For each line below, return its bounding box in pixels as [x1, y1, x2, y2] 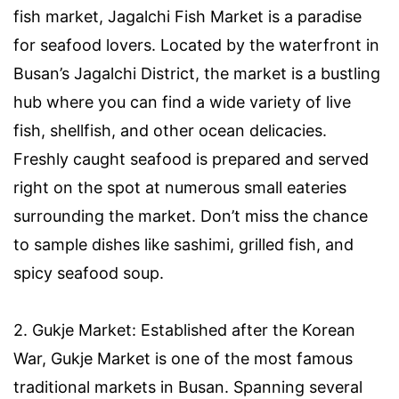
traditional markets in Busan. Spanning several [13, 377, 362, 396]
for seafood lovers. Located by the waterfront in [13, 35, 379, 54]
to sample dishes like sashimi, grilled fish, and [13, 234, 354, 254]
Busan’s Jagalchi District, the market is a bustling [13, 63, 380, 83]
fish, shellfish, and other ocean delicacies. [13, 120, 327, 140]
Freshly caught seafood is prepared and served [13, 149, 369, 168]
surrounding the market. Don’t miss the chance [13, 206, 368, 225]
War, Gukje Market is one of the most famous [13, 348, 353, 368]
